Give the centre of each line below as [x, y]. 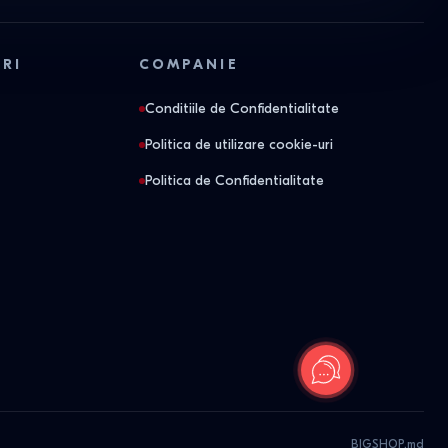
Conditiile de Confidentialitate [242, 108]
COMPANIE [189, 64]
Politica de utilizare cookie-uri [239, 144]
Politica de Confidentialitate [234, 180]
